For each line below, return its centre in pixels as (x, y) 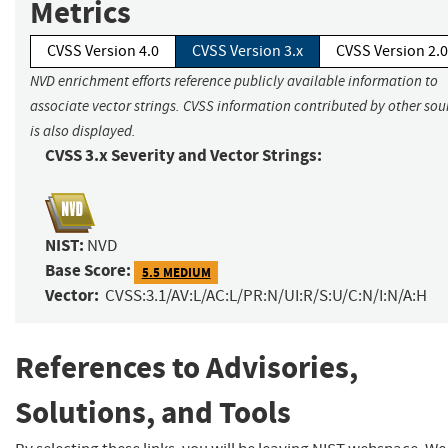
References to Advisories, (186, 368)
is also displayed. (83, 131)
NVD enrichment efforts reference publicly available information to (234, 81)
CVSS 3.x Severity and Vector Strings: (183, 156)
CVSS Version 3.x (247, 51)
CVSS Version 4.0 (103, 51)
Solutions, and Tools (153, 413)
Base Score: (88, 271)
